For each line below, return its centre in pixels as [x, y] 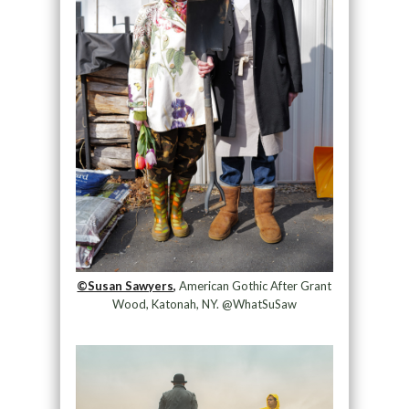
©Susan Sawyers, [127, 286]
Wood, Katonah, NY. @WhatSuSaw [204, 304]
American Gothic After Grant [254, 286]
